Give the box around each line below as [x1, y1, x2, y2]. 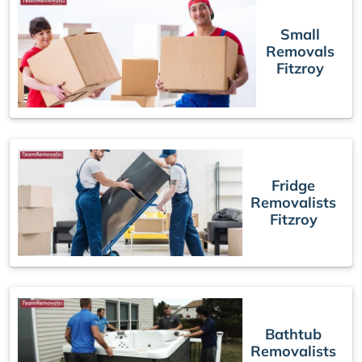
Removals [265, 41, 335, 61]
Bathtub [265, 324, 322, 343]
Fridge [271, 176, 315, 196]
